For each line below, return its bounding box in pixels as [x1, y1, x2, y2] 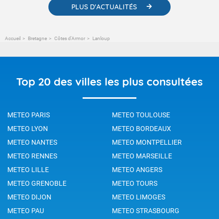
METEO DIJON [7, 193, 51, 201]
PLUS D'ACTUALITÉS [71, 2, 137, 11]
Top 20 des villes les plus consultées [16, 74, 203, 88]
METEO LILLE [7, 165, 49, 174]
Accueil [5, 35, 21, 41]
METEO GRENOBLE [7, 179, 66, 187]
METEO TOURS [112, 179, 157, 187]
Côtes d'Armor [54, 35, 85, 41]
